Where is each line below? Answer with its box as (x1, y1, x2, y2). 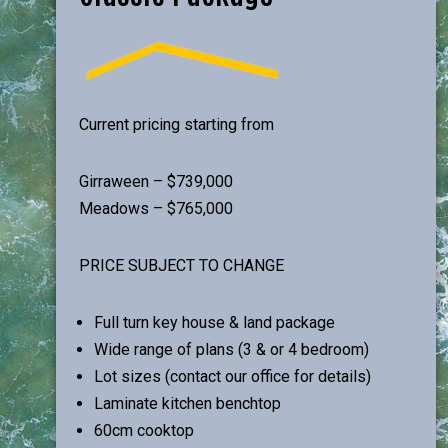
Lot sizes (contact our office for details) (94, 367, 371, 386)
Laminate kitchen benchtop (94, 394, 281, 413)
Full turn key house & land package (94, 313, 335, 332)
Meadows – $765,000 (79, 199, 233, 218)
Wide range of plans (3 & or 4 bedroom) (94, 340, 369, 359)
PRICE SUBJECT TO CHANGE (79, 256, 284, 275)
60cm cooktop (94, 421, 194, 440)
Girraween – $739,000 (79, 172, 233, 191)
